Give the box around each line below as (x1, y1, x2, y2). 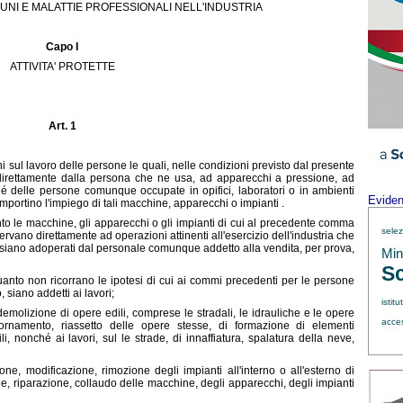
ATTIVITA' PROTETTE (9, 60, 115, 73)
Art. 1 (48, 120, 76, 132)
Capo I (46, 40, 78, 53)
